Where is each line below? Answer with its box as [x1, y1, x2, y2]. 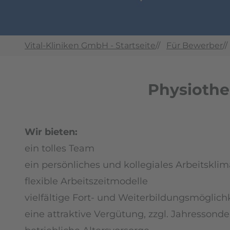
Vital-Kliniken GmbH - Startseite [25, 40, 156, 50]
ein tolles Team [25, 142, 94, 154]
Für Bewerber [166, 40, 223, 50]
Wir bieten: [25, 126, 78, 138]
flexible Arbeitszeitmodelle [25, 175, 148, 187]
